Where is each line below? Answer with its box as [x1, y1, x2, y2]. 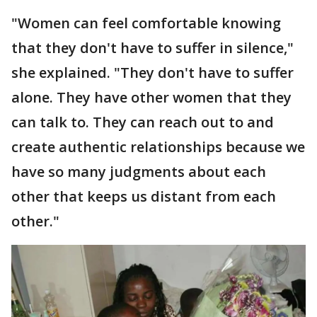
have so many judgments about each [11, 161, 266, 181]
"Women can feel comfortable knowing [11, 13, 281, 33]
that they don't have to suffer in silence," [11, 38, 294, 57]
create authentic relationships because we [11, 137, 305, 156]
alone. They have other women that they [11, 87, 292, 107]
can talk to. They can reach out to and [11, 112, 274, 132]
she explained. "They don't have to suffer [11, 62, 294, 82]
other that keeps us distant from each [11, 186, 276, 206]
